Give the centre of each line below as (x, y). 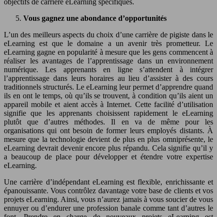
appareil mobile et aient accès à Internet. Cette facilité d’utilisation (108, 104)
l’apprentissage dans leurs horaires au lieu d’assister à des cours (108, 78)
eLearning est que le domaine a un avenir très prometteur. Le (108, 43)
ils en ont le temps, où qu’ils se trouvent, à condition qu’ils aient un (108, 95)
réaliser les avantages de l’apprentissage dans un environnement (108, 61)
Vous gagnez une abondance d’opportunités (95, 18)
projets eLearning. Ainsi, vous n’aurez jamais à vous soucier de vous (108, 199)
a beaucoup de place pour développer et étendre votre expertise (108, 156)
